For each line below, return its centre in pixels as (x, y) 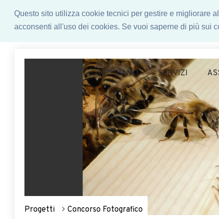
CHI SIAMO (119, 73)
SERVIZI (173, 73)
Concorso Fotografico (105, 210)
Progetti (40, 210)
